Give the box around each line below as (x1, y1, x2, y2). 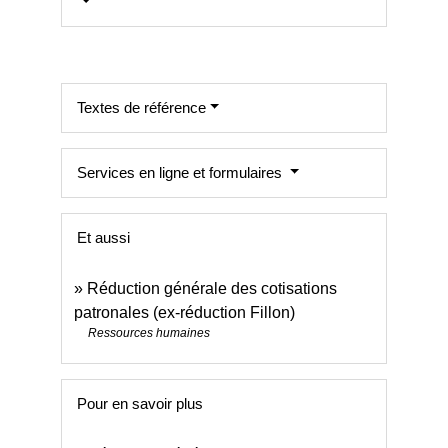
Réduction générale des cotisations (87, 279, 338, 297)
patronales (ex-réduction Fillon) (74, 303, 296, 321)
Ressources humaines (88, 325, 211, 340)
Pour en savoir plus (77, 395, 204, 413)
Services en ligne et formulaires (77, 163, 287, 181)
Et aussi (77, 228, 131, 246)
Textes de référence (77, 98, 207, 116)
